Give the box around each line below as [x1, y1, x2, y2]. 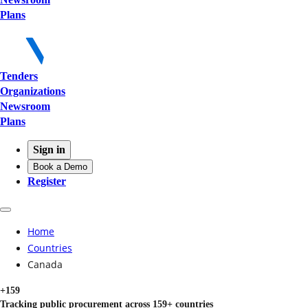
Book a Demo [33, 162, 87, 173]
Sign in [33, 144, 65, 156]
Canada [27, 258, 63, 272]
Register [27, 175, 66, 188]
